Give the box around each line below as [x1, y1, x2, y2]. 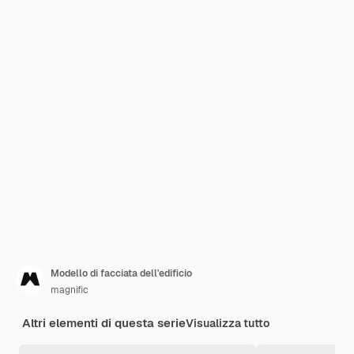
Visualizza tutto [186, 316, 269, 330]
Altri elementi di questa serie [22, 315, 186, 330]
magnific [51, 284, 88, 296]
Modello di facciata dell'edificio [51, 267, 192, 280]
